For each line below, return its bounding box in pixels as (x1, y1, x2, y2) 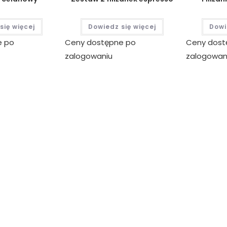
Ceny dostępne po (64, 37, 136, 48)
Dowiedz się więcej (88, 22, 156, 31)
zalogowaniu (64, 51, 112, 62)
